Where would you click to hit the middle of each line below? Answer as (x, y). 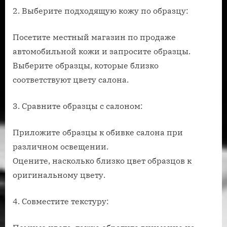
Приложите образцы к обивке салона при (98, 133)
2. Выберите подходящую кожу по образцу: (101, 11)
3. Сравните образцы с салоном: (78, 106)
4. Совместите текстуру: (61, 201)
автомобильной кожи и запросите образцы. (102, 51)
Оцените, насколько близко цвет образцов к (102, 161)
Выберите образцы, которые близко (86, 66)
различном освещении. (61, 147)
